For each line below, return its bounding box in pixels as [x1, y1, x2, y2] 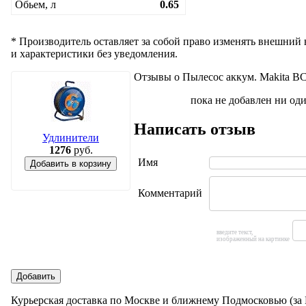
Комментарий [138, 186, 202, 199]
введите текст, [217, 229, 253, 236]
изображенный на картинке [217, 236, 290, 243]
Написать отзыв [134, 120, 255, 138]
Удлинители [42, 131, 99, 143]
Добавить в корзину [30, 158, 111, 169]
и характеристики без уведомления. [11, 47, 178, 59]
